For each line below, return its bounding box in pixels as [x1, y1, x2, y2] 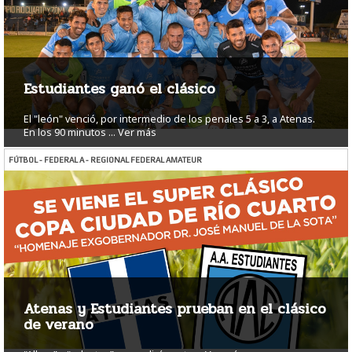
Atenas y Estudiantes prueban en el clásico [24, 298, 326, 321]
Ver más [118, 126, 156, 140]
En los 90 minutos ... [24, 126, 115, 140]
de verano [24, 313, 93, 336]
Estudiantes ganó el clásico [24, 78, 215, 101]
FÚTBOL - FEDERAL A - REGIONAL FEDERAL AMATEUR [9, 156, 202, 165]
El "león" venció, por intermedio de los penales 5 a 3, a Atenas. [24, 112, 315, 126]
